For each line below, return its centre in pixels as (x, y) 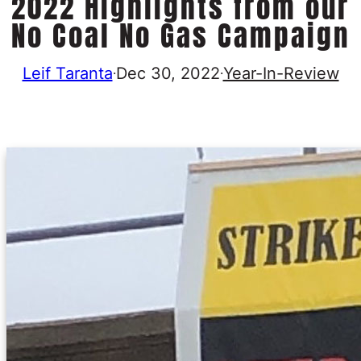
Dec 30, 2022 (168, 73)
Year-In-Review (281, 73)
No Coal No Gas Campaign (180, 36)
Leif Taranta (67, 73)
